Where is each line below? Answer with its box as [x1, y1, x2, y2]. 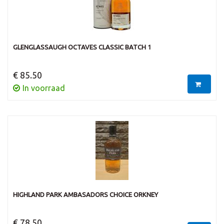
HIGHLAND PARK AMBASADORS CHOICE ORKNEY [13, 190, 158, 198]
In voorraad [22, 83, 65, 92]
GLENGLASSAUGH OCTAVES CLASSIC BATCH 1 [13, 43, 151, 50]
